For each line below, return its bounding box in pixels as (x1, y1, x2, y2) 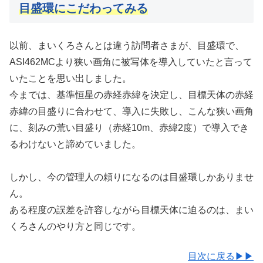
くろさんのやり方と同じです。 (9, 221, 141, 232)
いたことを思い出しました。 (9, 73, 131, 84)
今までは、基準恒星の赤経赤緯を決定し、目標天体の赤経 (9, 90, 254, 100)
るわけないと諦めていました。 (9, 139, 141, 150)
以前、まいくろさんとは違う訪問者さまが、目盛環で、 (9, 41, 244, 51)
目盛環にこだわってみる (19, 2, 148, 15)
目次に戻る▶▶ (188, 251, 254, 261)
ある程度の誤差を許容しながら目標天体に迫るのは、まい (9, 205, 254, 215)
